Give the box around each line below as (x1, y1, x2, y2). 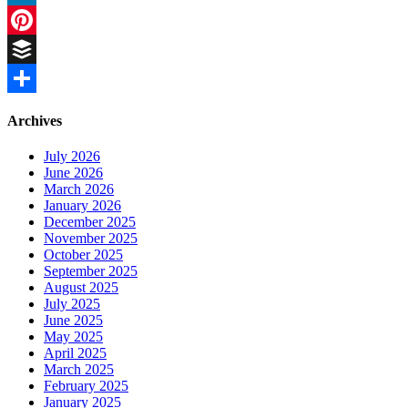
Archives (7, 112, 62, 128)
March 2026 (44, 181, 114, 197)
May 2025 (44, 329, 103, 344)
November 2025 (44, 230, 138, 246)
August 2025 (44, 280, 118, 295)
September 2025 (44, 263, 138, 279)
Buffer (7, 70, 45, 87)
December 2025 (44, 214, 136, 229)
